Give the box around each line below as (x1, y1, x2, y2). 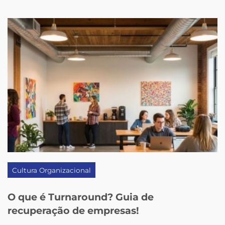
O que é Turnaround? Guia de (8, 190, 154, 203)
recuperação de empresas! (8, 204, 140, 216)
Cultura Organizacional (12, 166, 91, 174)
